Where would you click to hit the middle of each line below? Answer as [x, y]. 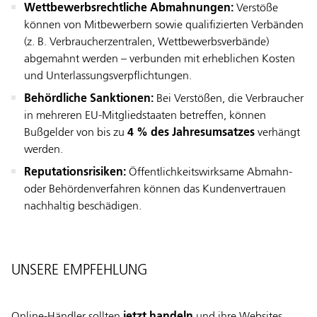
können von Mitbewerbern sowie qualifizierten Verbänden [164, 25]
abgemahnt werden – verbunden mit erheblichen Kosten [160, 59]
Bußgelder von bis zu [76, 133]
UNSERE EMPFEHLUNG [79, 270]
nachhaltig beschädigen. [83, 207]
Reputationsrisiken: [75, 173]
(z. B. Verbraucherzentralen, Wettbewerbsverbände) [146, 42]
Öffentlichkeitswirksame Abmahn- [209, 173]
